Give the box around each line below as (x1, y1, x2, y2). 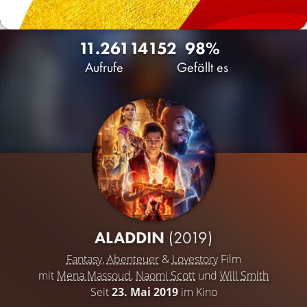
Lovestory (171, 251, 218, 267)
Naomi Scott (136, 268, 195, 283)
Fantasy (66, 251, 102, 267)
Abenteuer (106, 251, 159, 267)
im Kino (177, 284, 217, 299)
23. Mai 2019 (111, 284, 178, 299)
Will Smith (220, 268, 269, 283)
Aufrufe (85, 58, 123, 76)
